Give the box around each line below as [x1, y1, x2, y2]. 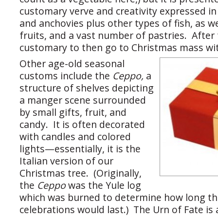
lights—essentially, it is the [19, 142, 141, 156]
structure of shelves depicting [19, 81, 154, 95]
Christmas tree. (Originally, [19, 166, 142, 180]
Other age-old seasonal [19, 57, 125, 71]
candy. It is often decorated [19, 118, 145, 131]
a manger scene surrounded [19, 93, 146, 107]
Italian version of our [19, 154, 113, 168]
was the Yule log [68, 179, 141, 192]
